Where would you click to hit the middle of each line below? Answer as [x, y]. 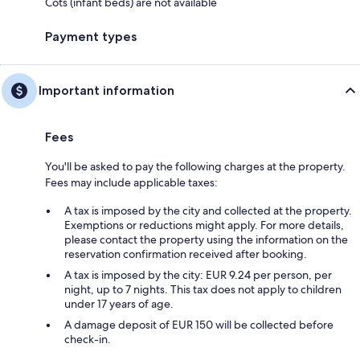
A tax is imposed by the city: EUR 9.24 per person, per [198, 274]
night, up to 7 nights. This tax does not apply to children [203, 289]
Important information [106, 90]
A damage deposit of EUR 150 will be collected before [199, 324]
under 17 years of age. [119, 303]
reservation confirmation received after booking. [186, 254]
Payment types [91, 36]
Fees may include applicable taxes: [131, 182]
